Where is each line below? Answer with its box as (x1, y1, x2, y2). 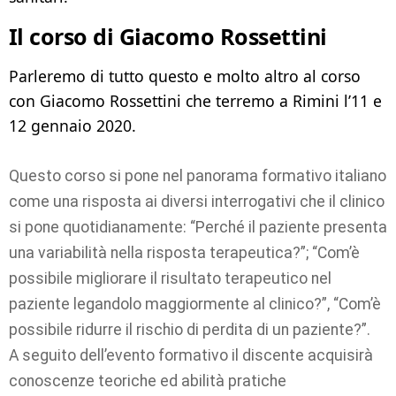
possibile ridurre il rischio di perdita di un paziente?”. (9, 321, 370, 339)
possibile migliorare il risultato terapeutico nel (9, 270, 331, 288)
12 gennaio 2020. (9, 115, 141, 137)
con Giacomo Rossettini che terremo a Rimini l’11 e (9, 90, 382, 112)
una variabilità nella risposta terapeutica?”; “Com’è (9, 244, 360, 263)
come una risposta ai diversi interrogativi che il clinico (9, 193, 385, 211)
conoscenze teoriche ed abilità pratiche (9, 372, 286, 391)
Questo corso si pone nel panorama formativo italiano (9, 167, 386, 186)
